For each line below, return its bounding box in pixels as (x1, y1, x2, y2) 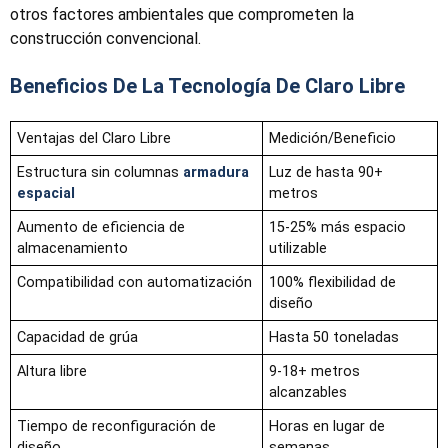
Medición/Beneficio (269, 130, 396, 148)
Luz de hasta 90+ (269, 164, 383, 182)
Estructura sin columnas (17, 164, 183, 182)
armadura (183, 164, 249, 182)
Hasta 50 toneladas (269, 329, 399, 347)
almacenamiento (17, 240, 128, 258)
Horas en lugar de (269, 418, 385, 436)
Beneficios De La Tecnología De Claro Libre (10, 74, 405, 99)
